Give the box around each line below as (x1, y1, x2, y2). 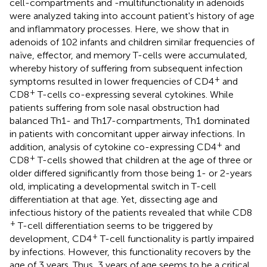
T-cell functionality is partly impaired (98, 232, 254, 244)
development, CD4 (10, 232, 92, 244)
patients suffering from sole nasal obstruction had (10, 101, 219, 113)
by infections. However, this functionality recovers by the (10, 246, 251, 257)
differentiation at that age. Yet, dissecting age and (10, 193, 218, 205)
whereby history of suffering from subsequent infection (10, 62, 243, 74)
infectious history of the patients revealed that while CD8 (10, 206, 252, 218)
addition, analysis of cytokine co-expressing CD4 (10, 141, 216, 153)
